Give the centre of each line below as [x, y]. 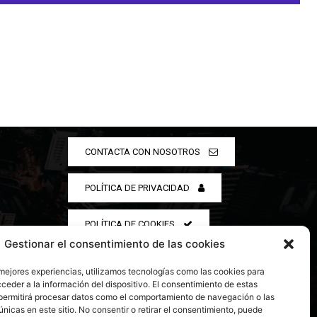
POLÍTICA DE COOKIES [129, 224]
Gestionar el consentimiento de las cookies [115, 244]
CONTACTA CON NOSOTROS [142, 151]
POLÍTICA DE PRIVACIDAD [137, 188]
